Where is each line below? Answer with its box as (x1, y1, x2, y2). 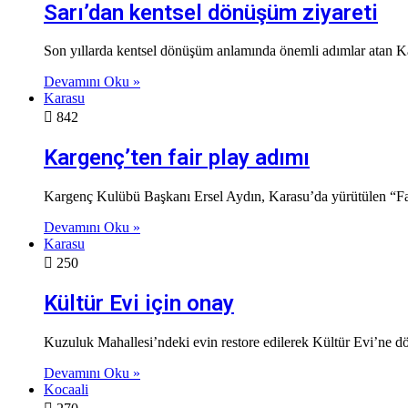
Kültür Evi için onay (44, 291, 234, 317)
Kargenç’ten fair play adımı (44, 145, 310, 171)
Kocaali (44, 382, 88, 398)
